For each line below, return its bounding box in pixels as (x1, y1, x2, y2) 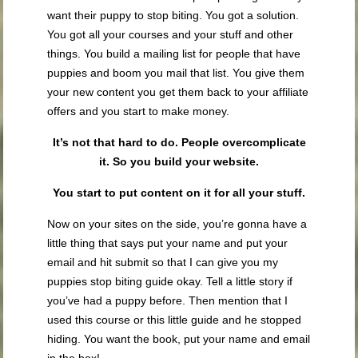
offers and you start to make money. (47, 105, 230, 118)
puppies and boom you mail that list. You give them (47, 66, 305, 80)
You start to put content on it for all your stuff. (53, 186, 305, 200)
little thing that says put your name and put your (47, 237, 288, 250)
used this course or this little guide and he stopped (47, 313, 302, 327)
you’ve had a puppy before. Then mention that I (47, 294, 288, 308)
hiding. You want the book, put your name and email (47, 332, 311, 346)
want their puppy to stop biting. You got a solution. (47, 9, 300, 22)
